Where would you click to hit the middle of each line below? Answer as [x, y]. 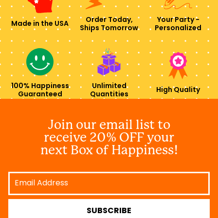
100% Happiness [40, 86]
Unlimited [109, 86]
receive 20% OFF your [109, 137]
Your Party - [178, 20]
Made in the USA [40, 24]
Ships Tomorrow [109, 28]
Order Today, [109, 20]
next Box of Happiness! [109, 150]
